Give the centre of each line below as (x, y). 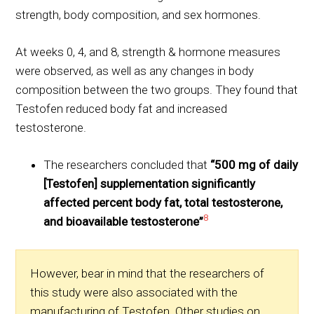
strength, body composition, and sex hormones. (138, 14)
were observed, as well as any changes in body (135, 70)
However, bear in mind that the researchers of (148, 273)
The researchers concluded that (127, 164)
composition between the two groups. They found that (157, 89)
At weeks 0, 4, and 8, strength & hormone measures (148, 52)
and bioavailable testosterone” (124, 221)
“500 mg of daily (254, 164)
